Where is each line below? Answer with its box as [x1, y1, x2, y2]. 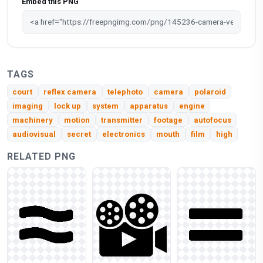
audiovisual [12, 130, 56, 139]
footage [154, 115, 183, 124]
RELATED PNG [7, 150, 76, 162]
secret [67, 130, 92, 139]
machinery [12, 115, 53, 124]
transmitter [101, 115, 143, 124]
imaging [12, 101, 43, 110]
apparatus [130, 101, 168, 110]
